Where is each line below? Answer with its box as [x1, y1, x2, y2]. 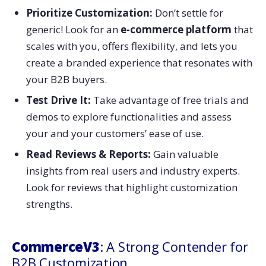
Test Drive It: [26, 93, 91, 107]
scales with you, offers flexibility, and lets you [26, 39, 237, 53]
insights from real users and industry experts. [26, 163, 240, 178]
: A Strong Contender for [99, 237, 248, 255]
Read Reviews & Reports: [26, 147, 153, 161]
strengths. [26, 197, 72, 211]
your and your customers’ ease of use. [26, 126, 204, 140]
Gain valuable [153, 147, 218, 161]
